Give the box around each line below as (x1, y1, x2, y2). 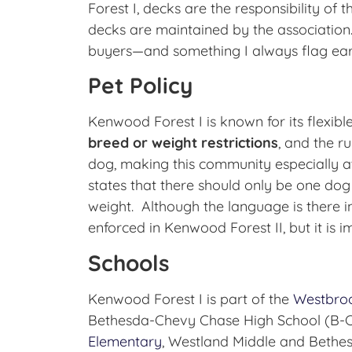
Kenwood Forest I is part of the (88, 289, 293, 308)
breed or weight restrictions (88, 134, 278, 152)
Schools (88, 248, 170, 277)
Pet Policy (88, 71, 192, 100)
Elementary (88, 332, 162, 350)
